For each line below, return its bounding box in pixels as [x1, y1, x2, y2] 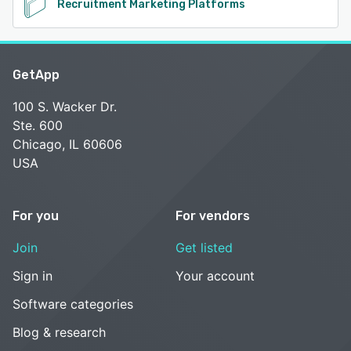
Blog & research [13, 324, 106, 340]
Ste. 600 [13, 117, 63, 133]
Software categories [13, 295, 133, 312]
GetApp [13, 67, 60, 82]
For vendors [175, 208, 250, 223]
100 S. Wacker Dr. [13, 98, 117, 114]
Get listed [175, 239, 233, 255]
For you [13, 208, 59, 223]
